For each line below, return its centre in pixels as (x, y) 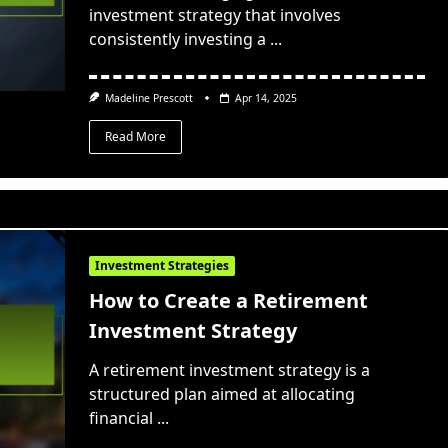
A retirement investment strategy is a (229, 370)
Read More (135, 136)
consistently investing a (177, 39)
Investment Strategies (161, 266)
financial (120, 418)
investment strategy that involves (214, 15)
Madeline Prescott (149, 98)
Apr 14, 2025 (266, 98)
